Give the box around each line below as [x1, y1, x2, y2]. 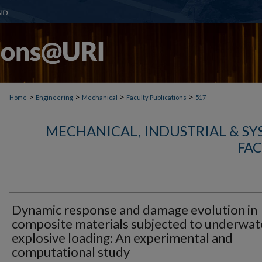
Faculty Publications [126, 94, 187, 101]
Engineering [36, 94, 73, 101]
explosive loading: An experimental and [12, 230, 233, 246]
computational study [12, 244, 130, 260]
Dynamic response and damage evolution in [12, 202, 257, 218]
